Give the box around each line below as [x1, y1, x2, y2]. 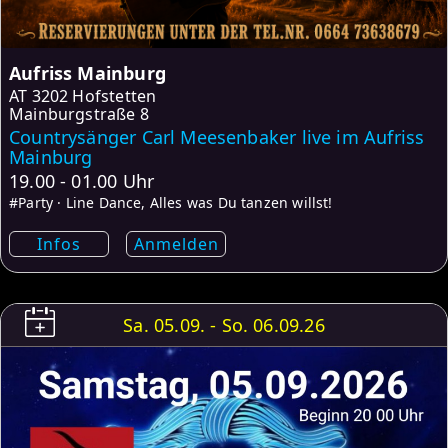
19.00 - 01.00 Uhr [9, 169, 155, 194]
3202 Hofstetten [31, 85, 157, 108]
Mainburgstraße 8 [9, 103, 149, 126]
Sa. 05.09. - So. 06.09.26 [123, 313, 325, 338]
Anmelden [133, 233, 219, 256]
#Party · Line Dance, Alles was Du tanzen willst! [9, 193, 333, 213]
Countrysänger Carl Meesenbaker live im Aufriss [9, 125, 425, 150]
